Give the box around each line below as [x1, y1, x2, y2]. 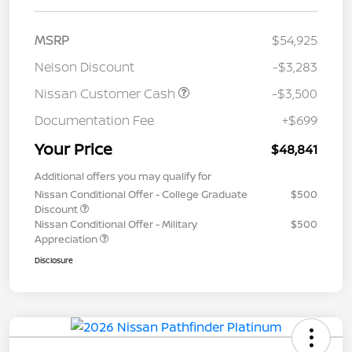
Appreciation [35, 232, 100, 247]
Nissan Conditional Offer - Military [35, 217, 197, 232]
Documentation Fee [35, 112, 154, 130]
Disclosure [35, 255, 73, 266]
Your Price [35, 138, 112, 160]
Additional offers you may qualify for [35, 169, 211, 184]
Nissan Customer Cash [35, 85, 178, 103]
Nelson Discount [35, 58, 134, 76]
